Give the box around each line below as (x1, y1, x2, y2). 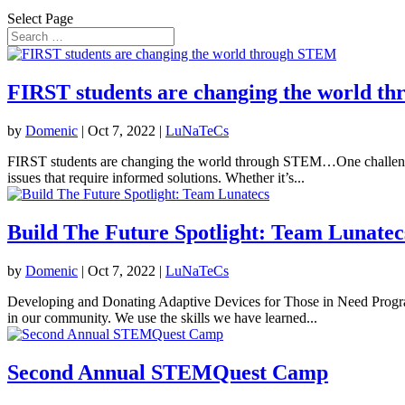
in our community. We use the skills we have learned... (7, 309, 317, 325)
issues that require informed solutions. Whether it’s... (7, 169, 305, 185)
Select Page (7, 11, 73, 26)
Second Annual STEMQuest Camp (7, 360, 328, 384)
